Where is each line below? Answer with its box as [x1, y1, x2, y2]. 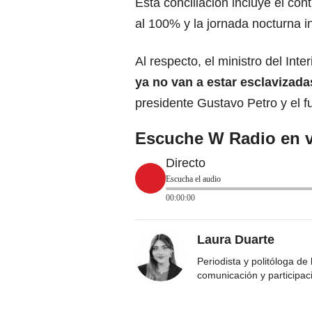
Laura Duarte [197, 233, 274, 247]
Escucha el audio [166, 174, 221, 185]
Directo [166, 156, 205, 171]
